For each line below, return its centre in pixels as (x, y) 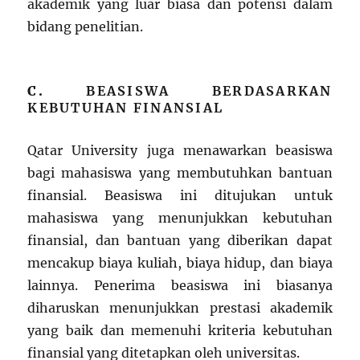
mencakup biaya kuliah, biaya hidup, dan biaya (180, 263)
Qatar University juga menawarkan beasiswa (180, 151)
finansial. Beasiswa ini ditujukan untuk (180, 196)
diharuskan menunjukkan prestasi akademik (180, 308)
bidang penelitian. (86, 27)
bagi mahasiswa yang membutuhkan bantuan (180, 173)
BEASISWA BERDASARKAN (209, 91)
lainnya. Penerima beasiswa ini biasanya (180, 286)
